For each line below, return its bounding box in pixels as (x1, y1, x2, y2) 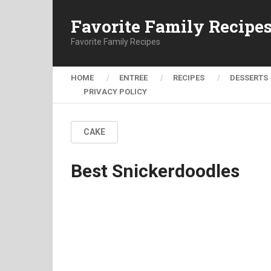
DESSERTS (230, 73, 268, 82)
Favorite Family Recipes (71, 36, 160, 47)
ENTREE (119, 73, 148, 82)
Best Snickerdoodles (71, 160, 240, 181)
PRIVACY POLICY (83, 87, 147, 96)
